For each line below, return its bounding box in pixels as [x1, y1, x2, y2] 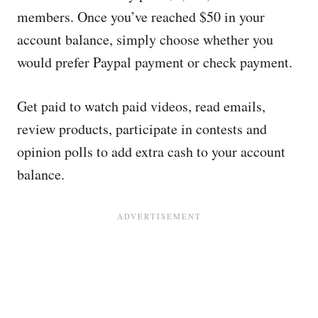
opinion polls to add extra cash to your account [17, 142, 285, 161]
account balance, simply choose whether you [17, 30, 273, 49]
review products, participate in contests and [17, 119, 267, 138]
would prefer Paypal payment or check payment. [17, 53, 292, 72]
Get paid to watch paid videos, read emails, [17, 97, 265, 116]
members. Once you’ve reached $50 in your [17, 7, 265, 26]
